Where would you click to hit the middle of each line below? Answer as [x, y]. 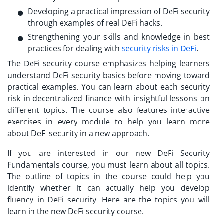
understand [30, 75]
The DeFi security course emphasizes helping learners [108, 63]
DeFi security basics [89, 75]
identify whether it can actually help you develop [108, 188]
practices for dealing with [75, 48]
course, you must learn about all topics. [135, 164]
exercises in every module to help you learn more [108, 121]
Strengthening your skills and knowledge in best [119, 37]
